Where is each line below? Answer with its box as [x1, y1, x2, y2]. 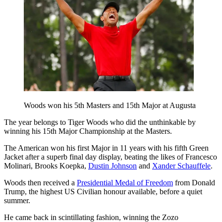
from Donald [173, 178, 215, 187]
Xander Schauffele [152, 162, 211, 170]
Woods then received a [4, 178, 77, 187]
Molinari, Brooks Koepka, [4, 162, 88, 170]
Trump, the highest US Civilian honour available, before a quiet [4, 187, 202, 196]
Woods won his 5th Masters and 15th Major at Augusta [24, 101, 196, 110]
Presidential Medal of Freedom [77, 178, 173, 187]
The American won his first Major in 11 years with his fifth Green [4, 144, 209, 153]
